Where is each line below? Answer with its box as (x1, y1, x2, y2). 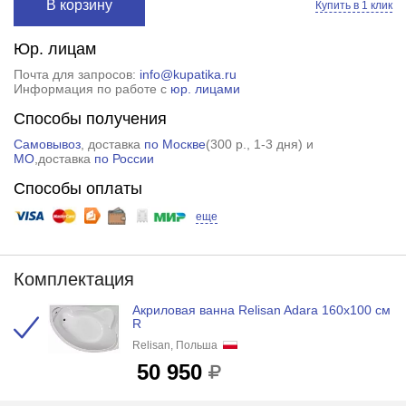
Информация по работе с (13, 81, 170, 96)
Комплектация (13, 268, 134, 289)
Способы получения (13, 109, 167, 128)
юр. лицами (169, 81, 240, 96)
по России (93, 150, 154, 166)
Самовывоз (13, 136, 81, 151)
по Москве (143, 136, 206, 151)
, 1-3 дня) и (246, 136, 314, 151)
